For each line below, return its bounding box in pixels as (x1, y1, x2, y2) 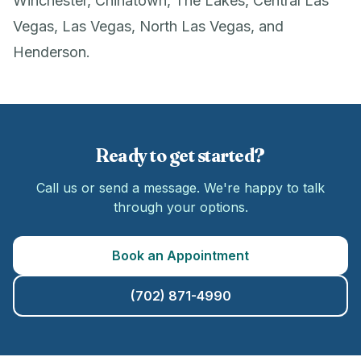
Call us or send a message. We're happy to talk (36, 180, 325, 196)
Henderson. (13, 44, 90, 60)
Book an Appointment (112, 247, 249, 263)
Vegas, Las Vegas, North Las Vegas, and (13, 18, 284, 35)
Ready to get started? (96, 143, 265, 167)
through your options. (113, 199, 248, 215)
